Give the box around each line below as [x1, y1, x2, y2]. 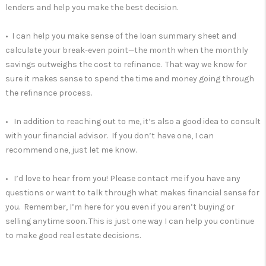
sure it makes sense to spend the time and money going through [5, 74, 254, 84]
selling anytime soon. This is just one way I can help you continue [5, 216, 254, 226]
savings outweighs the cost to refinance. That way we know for [5, 59, 247, 69]
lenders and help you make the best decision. [5, 2, 178, 12]
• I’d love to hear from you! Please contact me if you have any [5, 173, 240, 183]
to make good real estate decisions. [5, 230, 142, 240]
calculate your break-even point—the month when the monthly [5, 45, 248, 55]
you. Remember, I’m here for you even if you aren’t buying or [5, 202, 235, 212]
